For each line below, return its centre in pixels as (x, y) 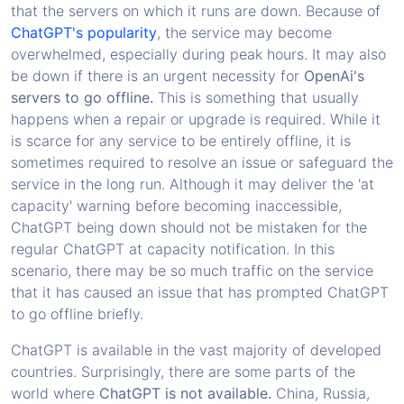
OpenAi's (334, 75)
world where (55, 393)
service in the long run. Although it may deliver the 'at (193, 184)
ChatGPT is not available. (185, 393)
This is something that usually (256, 97)
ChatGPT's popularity (84, 32)
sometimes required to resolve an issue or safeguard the (202, 162)
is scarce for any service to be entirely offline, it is (181, 140)
